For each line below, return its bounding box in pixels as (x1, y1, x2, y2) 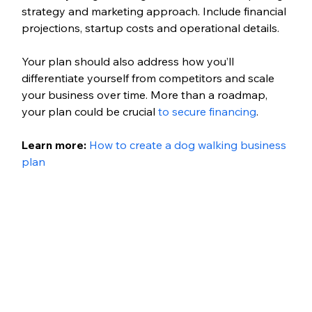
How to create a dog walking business (88, 137, 289, 152)
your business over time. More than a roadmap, (21, 87, 270, 102)
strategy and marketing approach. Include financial (21, 3, 289, 18)
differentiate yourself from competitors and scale (21, 70, 277, 85)
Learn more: (21, 137, 89, 152)
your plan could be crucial (21, 104, 158, 118)
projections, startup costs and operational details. (21, 20, 282, 35)
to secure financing (157, 104, 256, 118)
